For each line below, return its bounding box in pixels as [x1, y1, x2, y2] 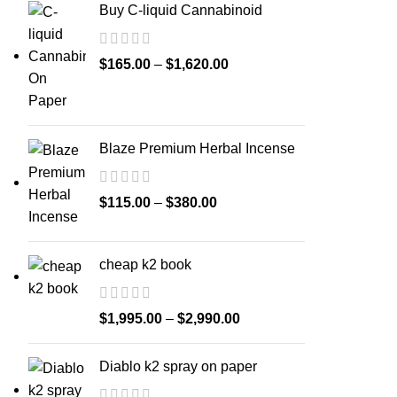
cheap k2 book [99, 257, 191, 272]
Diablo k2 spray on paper [99, 359, 257, 374]
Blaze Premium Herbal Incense [99, 141, 295, 156]
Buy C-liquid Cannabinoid [99, 3, 262, 18]
